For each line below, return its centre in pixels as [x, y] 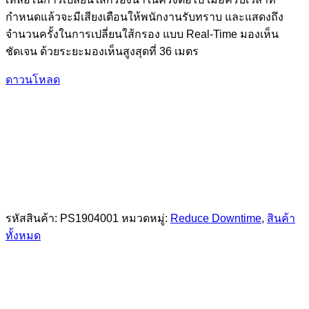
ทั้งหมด [23, 235]
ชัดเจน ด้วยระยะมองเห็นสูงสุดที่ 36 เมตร [102, 51]
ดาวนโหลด [33, 79]
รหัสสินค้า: [33, 218]
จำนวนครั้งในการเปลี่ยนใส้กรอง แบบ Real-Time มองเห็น [142, 34]
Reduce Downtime [216, 218]
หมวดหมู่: [146, 218]
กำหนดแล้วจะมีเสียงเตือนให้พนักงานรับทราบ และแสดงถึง [144, 17]
